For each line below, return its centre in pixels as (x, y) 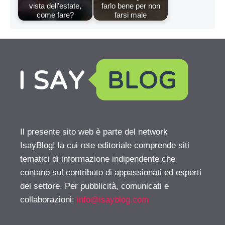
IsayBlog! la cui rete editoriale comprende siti (105, 146)
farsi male (131, 15)
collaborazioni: (48, 200)
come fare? (55, 15)
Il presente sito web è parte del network (94, 132)
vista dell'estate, (55, 6)
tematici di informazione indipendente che (98, 159)
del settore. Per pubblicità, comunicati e (94, 186)
